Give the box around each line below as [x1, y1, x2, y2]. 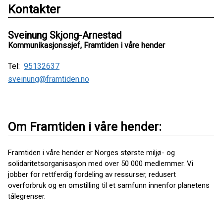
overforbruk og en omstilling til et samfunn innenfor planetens [8, 181, 210, 190]
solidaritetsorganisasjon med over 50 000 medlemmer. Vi [8, 159, 193, 168]
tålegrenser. [8, 192, 48, 201]
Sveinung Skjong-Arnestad [8, 29, 121, 41]
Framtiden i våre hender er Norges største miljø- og [8, 148, 175, 157]
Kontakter [8, 2, 60, 16]
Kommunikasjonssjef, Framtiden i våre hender [8, 41, 165, 50]
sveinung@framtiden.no [8, 74, 89, 84]
